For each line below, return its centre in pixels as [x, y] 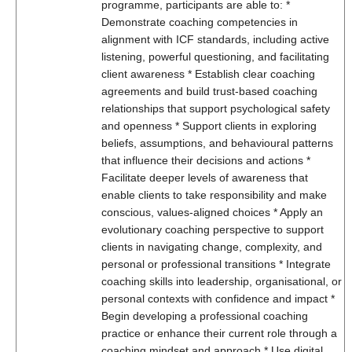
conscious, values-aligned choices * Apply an [212, 212]
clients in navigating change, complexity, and [212, 247]
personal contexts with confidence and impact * [218, 299]
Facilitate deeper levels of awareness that [205, 178]
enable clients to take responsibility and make [214, 195]
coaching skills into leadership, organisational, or [222, 281]
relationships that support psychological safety [216, 108]
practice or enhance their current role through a [219, 333]
